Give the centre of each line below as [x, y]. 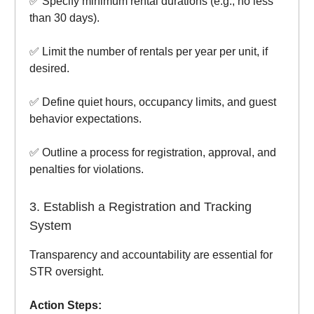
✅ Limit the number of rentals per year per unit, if [149, 52]
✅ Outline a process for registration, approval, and [153, 153]
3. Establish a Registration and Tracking [141, 207]
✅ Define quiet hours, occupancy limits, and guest [153, 102]
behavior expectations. [86, 119]
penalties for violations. [87, 170]
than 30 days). [64, 18]
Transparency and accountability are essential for [151, 255]
